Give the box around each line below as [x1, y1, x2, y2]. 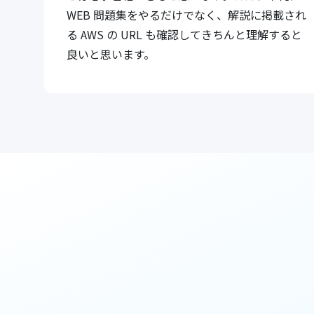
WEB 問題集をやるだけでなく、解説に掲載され [67, 6, 307, 23]
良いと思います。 [67, 45, 156, 62]
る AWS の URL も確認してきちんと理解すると [67, 25, 303, 43]
